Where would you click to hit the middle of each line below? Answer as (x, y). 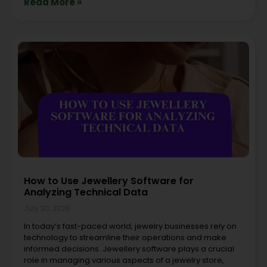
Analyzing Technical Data (86, 192)
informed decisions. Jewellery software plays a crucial (129, 249)
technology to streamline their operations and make (125, 237)
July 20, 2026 (47, 208)
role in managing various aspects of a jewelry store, (124, 260)
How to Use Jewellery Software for (109, 181)
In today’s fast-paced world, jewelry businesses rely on (130, 226)
